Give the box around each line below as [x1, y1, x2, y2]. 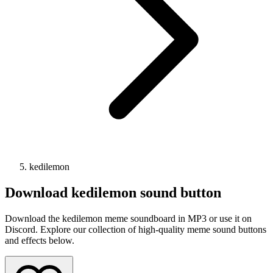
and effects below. [5, 235, 74, 246]
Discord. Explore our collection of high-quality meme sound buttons [5, 224, 266, 235]
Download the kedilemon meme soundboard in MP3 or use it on [5, 213, 252, 224]
